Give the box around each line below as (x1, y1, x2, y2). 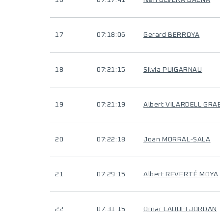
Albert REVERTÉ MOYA (143, 171, 219, 178)
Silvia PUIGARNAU (143, 66, 202, 73)
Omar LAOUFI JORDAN (143, 206, 217, 213)
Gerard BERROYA (143, 31, 200, 38)
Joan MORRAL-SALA (143, 136, 211, 143)
